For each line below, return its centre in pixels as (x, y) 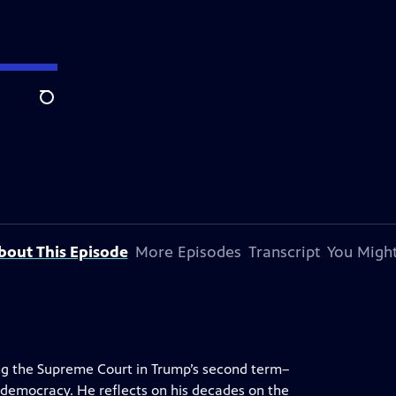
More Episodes (188, 252)
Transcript (284, 252)
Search (61, 107)
